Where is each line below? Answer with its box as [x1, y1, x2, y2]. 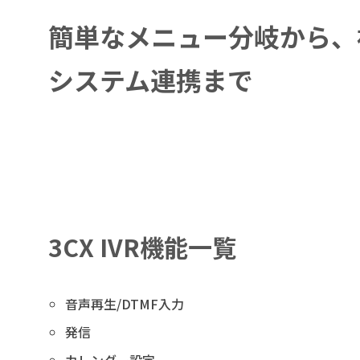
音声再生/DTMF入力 [64, 294, 184, 313]
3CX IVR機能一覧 [48, 229, 236, 264]
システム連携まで [48, 61, 253, 98]
